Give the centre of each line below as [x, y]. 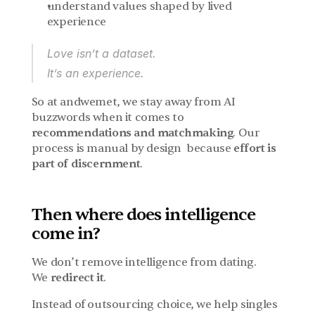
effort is [255, 148]
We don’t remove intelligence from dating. [144, 262]
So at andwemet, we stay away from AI [133, 102]
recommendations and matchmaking [132, 133]
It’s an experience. [95, 73]
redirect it [77, 278]
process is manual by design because [132, 148]
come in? [66, 234]
